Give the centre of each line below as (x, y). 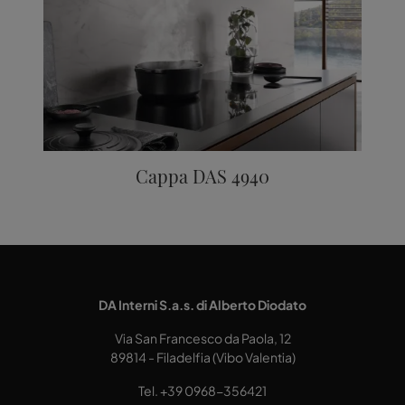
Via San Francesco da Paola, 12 (202, 339)
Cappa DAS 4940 (202, 176)
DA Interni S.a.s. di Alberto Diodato (202, 305)
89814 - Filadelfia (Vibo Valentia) (202, 358)
